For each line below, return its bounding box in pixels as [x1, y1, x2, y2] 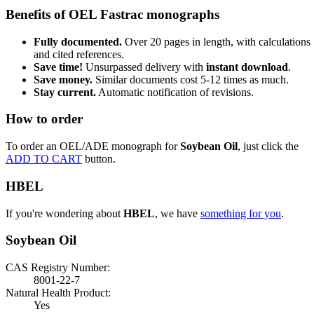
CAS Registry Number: [6, 261, 110, 273]
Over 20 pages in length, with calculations [122, 35, 310, 48]
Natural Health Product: [6, 286, 111, 299]
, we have [155, 207, 200, 219]
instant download [206, 60, 288, 73]
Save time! [34, 60, 83, 73]
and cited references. [34, 48, 124, 60]
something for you [200, 207, 281, 219]
